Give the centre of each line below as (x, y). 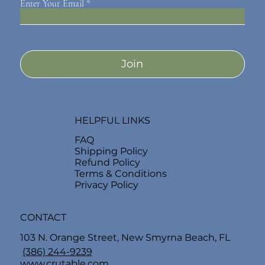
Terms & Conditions (120, 173)
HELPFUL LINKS (112, 121)
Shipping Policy (111, 151)
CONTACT (43, 218)
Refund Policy (107, 162)
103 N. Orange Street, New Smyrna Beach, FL (126, 238)
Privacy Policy (106, 185)
